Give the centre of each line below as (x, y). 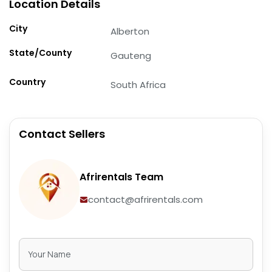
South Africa (138, 84)
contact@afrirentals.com (145, 200)
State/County (40, 53)
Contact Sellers (62, 134)
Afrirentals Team (121, 177)
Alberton (130, 31)
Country (27, 82)
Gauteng (131, 55)
